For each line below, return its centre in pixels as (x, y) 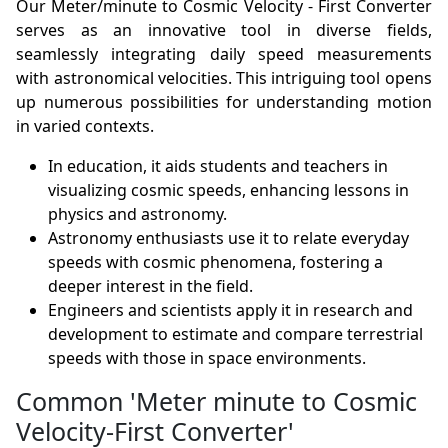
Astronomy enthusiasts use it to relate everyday (229, 238)
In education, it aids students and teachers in (218, 166)
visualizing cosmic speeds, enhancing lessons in (229, 190)
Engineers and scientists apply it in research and (231, 310)
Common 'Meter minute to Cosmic (217, 401)
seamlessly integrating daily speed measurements (224, 54)
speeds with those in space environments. (207, 358)
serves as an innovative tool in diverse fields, (224, 30)
